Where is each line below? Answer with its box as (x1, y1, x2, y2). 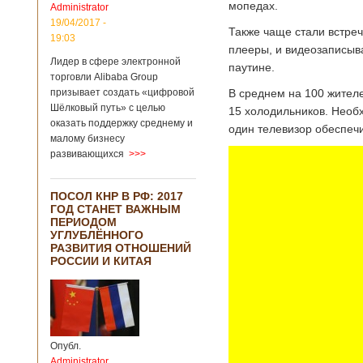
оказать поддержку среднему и (50, 117, 193, 129)
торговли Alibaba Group (50, 71, 158, 83)
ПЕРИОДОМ (50, 216, 117, 228)
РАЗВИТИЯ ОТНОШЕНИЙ (50, 241, 191, 254)
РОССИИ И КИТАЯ (50, 254, 152, 267)
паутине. (228, 61, 275, 74)
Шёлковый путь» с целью (50, 102, 165, 113)
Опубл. (50, 340, 81, 352)
